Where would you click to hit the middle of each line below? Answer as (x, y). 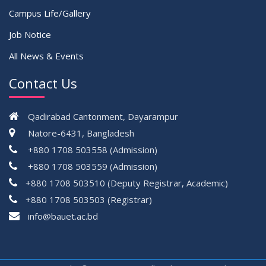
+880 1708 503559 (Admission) (93, 167)
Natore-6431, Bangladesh (81, 133)
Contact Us (43, 83)
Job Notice (30, 35)
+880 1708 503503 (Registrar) (89, 200)
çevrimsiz (28, 216)
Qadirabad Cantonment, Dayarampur (103, 117)
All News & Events (46, 56)
